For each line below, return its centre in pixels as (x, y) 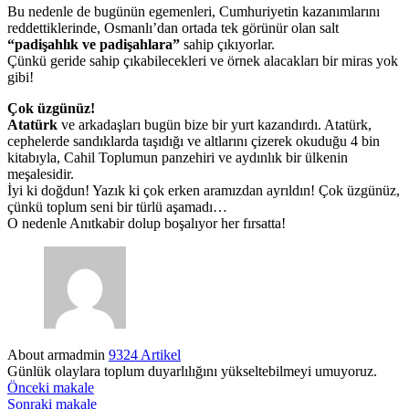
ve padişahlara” (133, 45)
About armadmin (58, 355)
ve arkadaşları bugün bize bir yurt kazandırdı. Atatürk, (216, 125)
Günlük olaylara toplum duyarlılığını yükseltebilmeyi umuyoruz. (192, 372)
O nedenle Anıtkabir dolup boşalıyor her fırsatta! (147, 224)
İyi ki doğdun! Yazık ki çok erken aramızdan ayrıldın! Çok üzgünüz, (204, 191)
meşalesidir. (41, 174)
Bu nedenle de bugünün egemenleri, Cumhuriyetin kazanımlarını (194, 12)
